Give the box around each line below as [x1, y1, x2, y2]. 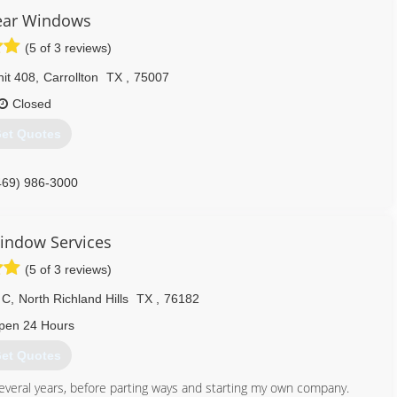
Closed [12, 97, 51, 111]
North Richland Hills [18, 292, 128, 306]
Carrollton [43, 70, 98, 84]
